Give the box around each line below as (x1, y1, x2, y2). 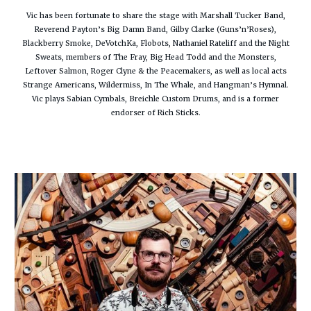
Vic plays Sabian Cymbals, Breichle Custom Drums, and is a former (32, 94, 279, 104)
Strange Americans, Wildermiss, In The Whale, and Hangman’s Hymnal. (22, 81, 289, 90)
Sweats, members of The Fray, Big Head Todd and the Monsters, (35, 53, 276, 62)
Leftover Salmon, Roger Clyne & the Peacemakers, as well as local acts (24, 67, 287, 76)
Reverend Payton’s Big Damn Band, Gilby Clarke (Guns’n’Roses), (35, 25, 276, 35)
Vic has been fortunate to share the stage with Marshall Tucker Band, (26, 11, 285, 21)
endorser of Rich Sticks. (110, 108, 201, 118)
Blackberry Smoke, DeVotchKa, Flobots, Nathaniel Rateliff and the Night (22, 39, 289, 49)
